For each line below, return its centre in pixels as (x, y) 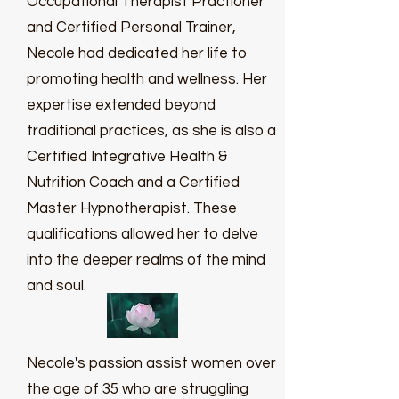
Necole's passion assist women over (151, 363)
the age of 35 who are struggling (138, 389)
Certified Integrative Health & (127, 157)
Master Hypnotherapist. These (132, 208)
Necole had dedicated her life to (137, 53)
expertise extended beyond (121, 105)
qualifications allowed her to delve (142, 234)
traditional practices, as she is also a (151, 131)
